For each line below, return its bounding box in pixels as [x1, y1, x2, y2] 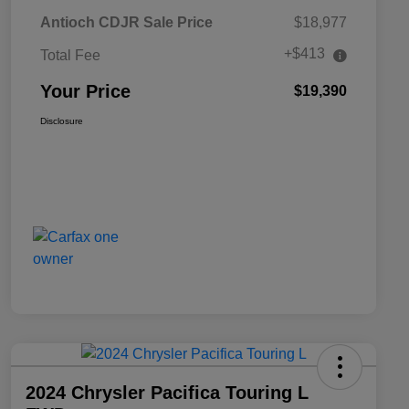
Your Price [40, 81, 131, 102]
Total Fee [40, 47, 100, 64]
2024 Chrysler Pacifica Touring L [26, 383, 309, 404]
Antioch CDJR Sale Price [40, 15, 213, 31]
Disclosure [40, 116, 83, 127]
